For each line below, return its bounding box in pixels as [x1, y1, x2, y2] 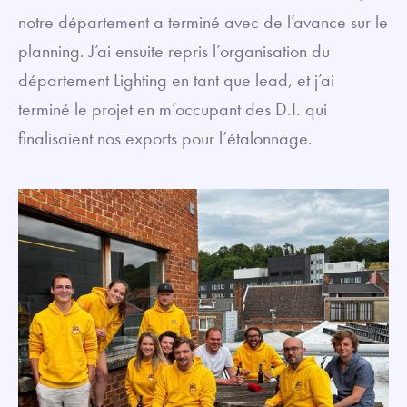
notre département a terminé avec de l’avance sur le [18, 9, 388, 34]
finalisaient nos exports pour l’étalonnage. [18, 125, 317, 150]
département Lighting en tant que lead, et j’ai [18, 67, 334, 92]
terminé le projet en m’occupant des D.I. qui [18, 96, 327, 121]
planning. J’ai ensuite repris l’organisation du [18, 38, 330, 63]
